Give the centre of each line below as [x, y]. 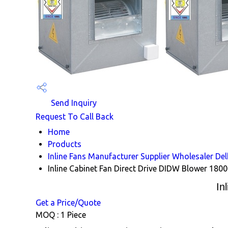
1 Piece [73, 215]
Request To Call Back [75, 116]
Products [65, 144]
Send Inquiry [73, 103]
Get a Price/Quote [68, 202]
